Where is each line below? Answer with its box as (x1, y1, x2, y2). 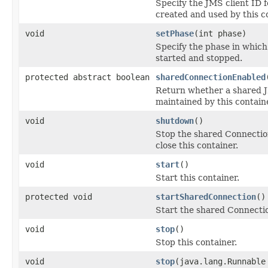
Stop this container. (156, 237, 237, 247)
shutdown (156, 115, 194, 126)
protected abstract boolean (25, 72, 150, 82)
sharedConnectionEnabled (156, 72, 266, 82)
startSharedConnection (156, 191, 256, 202)
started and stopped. (156, 53, 242, 63)
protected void (25, 191, 92, 202)
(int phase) (194, 28, 246, 38)
